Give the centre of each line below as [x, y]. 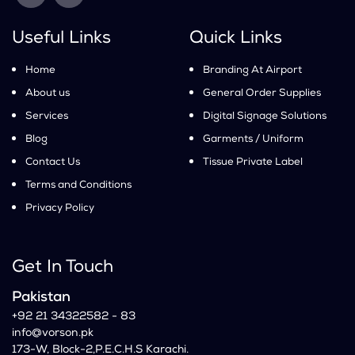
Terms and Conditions [78, 185]
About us [48, 94]
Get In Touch [63, 267]
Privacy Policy [60, 208]
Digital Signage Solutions [265, 116]
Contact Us [53, 162]
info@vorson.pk [53, 333]
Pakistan [41, 298]
